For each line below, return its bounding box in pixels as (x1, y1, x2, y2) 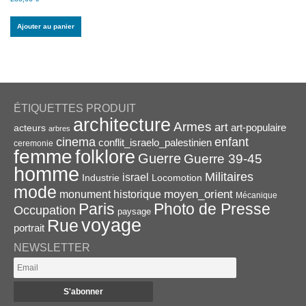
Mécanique (236, 190, 277, 199)
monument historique (59, 187, 161, 200)
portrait (14, 221, 44, 234)
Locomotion (152, 171, 202, 183)
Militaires (205, 169, 253, 184)
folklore (75, 146, 135, 167)
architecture (73, 114, 171, 135)
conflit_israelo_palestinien (98, 137, 212, 148)
